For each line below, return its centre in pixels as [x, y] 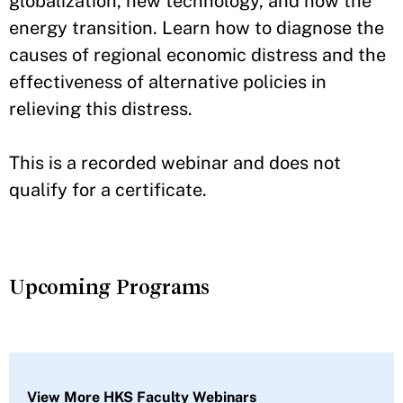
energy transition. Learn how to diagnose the [197, 27]
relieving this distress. [101, 108]
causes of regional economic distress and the [197, 54]
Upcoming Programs [110, 287]
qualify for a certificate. [110, 189]
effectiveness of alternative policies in [168, 81]
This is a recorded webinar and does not [175, 162]
